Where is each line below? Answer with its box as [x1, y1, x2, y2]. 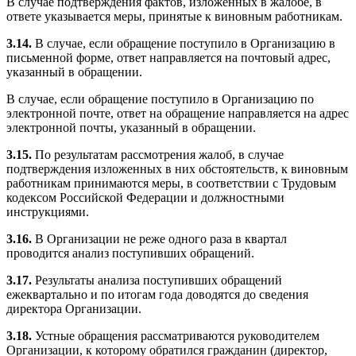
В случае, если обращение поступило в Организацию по [6, 92, 314, 106]
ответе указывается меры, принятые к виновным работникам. [6, 10, 342, 24]
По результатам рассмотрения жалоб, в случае [32, 148, 284, 162]
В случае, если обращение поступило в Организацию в [32, 37, 335, 51]
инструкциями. [6, 205, 89, 219]
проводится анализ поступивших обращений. [6, 246, 254, 261]
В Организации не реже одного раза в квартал [32, 232, 287, 246]
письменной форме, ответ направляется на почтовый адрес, [6, 51, 331, 65]
